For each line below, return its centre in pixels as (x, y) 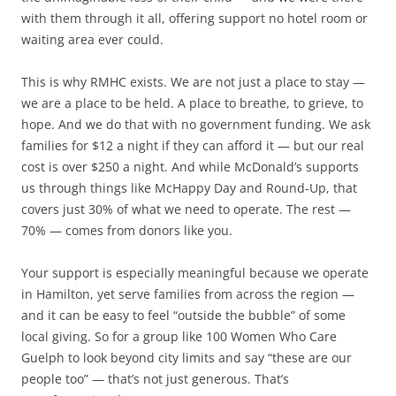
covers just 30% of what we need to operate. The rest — (186, 209)
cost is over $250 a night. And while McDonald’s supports (190, 166)
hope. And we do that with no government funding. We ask (196, 124)
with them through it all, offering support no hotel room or (194, 18)
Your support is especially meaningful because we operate (195, 272)
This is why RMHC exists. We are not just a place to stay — (193, 81)
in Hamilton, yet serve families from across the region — (188, 293)
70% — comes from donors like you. (127, 230)
